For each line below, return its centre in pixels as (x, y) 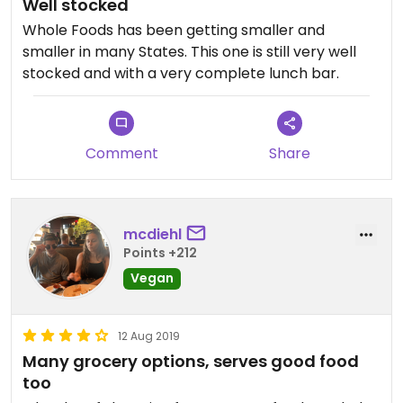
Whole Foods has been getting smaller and (174, 30)
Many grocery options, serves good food (191, 361)
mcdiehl (152, 234)
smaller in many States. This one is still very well (189, 52)
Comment (121, 153)
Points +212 (160, 252)
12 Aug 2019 (149, 336)
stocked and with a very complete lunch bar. (181, 73)
